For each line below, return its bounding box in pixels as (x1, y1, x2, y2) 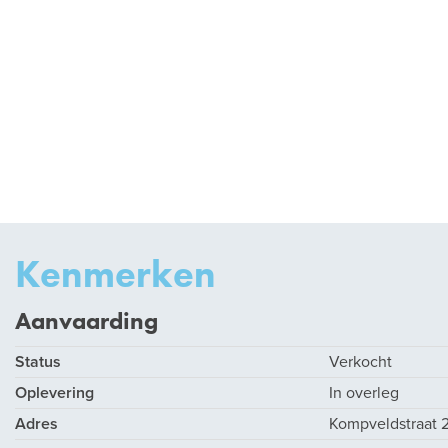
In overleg (328, 383, 399, 403)
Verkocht (328, 352, 392, 372)
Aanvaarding (15, 305, 158, 336)
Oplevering (15, 383, 94, 403)
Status (15, 352, 61, 372)
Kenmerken (15, 250, 216, 298)
